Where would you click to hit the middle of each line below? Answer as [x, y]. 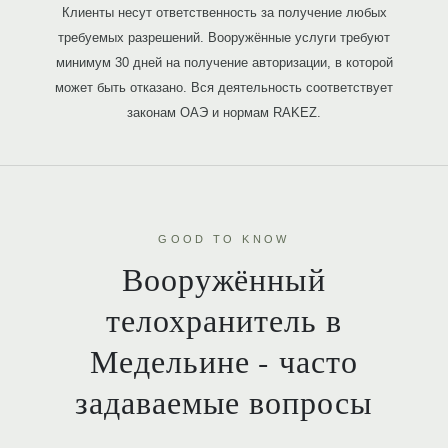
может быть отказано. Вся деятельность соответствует [224, 87]
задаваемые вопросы [224, 401]
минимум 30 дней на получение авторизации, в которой [224, 62]
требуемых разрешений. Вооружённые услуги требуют [224, 37]
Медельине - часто [224, 360]
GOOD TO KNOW [224, 239]
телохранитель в [224, 319]
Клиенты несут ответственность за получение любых [224, 12]
